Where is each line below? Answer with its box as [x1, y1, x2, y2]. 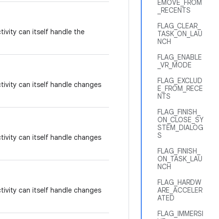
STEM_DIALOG [157, 123, 203, 132]
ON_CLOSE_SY [157, 115, 203, 124]
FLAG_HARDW [157, 178, 201, 187]
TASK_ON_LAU [157, 29, 202, 38]
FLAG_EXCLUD [157, 76, 202, 85]
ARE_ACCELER [157, 186, 202, 195]
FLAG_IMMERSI [157, 209, 203, 218]
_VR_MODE [157, 61, 192, 69]
